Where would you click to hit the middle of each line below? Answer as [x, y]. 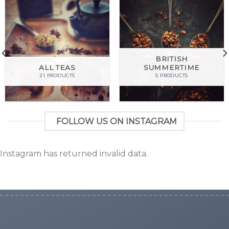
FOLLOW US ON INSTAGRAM [117, 121]
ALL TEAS [57, 67]
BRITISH [172, 59]
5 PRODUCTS [172, 76]
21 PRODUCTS [57, 76]
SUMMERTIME [172, 67]
